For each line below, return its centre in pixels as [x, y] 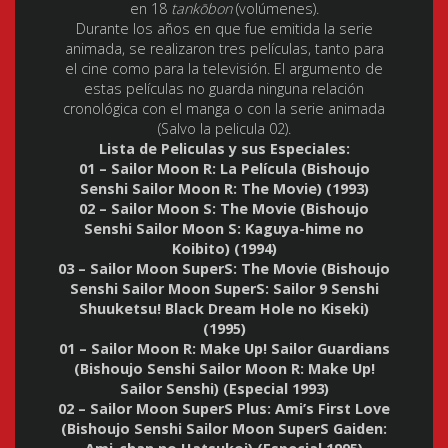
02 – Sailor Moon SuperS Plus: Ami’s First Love [224, 408]
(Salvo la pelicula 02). [224, 128]
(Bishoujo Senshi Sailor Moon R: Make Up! [224, 368]
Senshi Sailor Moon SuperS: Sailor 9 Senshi [224, 288]
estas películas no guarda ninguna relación [224, 88]
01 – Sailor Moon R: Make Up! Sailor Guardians [224, 348]
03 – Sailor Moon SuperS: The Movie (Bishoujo [224, 268]
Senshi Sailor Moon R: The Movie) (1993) [224, 188]
